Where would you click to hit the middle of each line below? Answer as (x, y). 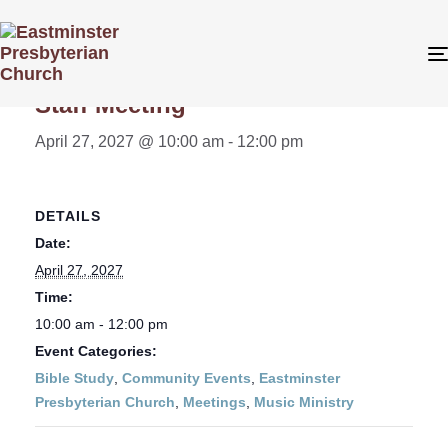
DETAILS (68, 215)
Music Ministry (304, 401)
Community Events (186, 377)
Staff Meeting (110, 104)
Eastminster (299, 377)
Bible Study (74, 377)
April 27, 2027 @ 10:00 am (129, 141)
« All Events (79, 51)
